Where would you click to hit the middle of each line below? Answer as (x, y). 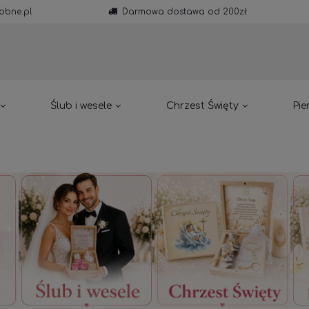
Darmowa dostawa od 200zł (184, 12)
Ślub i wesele (81, 106)
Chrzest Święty (202, 106)
